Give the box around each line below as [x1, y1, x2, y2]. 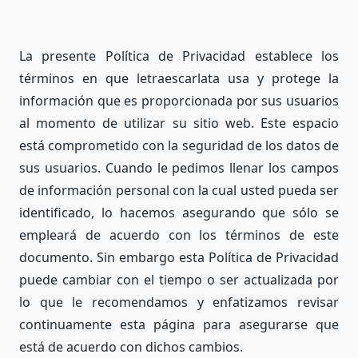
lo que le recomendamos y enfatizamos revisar [19, 292, 339, 311]
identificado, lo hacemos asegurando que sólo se [19, 203, 339, 221]
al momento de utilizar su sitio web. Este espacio [19, 113, 339, 132]
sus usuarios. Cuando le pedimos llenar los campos [19, 158, 339, 177]
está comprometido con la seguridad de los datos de [19, 136, 339, 154]
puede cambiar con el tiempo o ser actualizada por [19, 270, 339, 288]
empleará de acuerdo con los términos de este [19, 225, 339, 244]
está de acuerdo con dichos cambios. [19, 337, 243, 356]
